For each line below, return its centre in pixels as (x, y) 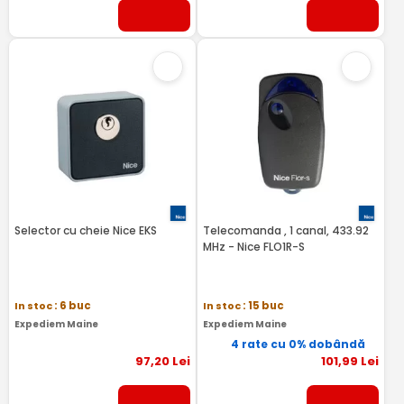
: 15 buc (263, 305)
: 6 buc (72, 305)
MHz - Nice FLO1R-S (253, 246)
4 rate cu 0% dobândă (298, 344)
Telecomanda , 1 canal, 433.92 (285, 230)
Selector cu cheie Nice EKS (85, 230)
